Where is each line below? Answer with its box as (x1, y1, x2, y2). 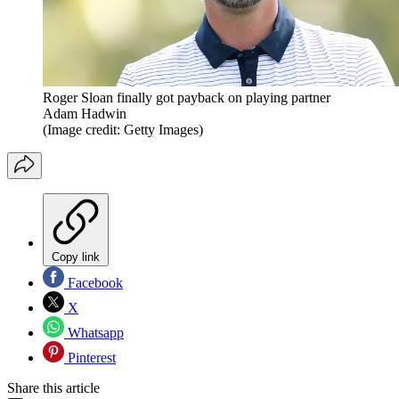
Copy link (52, 250, 100, 265)
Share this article (7, 380, 100, 396)
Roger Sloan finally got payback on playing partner (43, 90, 330, 106)
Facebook (64, 275, 123, 291)
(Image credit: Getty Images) (43, 122, 203, 138)
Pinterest (64, 350, 116, 366)
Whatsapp (64, 325, 124, 341)
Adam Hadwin (43, 106, 126, 122)
